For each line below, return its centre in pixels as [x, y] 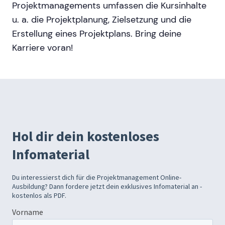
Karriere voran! [42, 48]
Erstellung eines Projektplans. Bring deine [97, 34]
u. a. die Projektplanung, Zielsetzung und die [102, 20]
